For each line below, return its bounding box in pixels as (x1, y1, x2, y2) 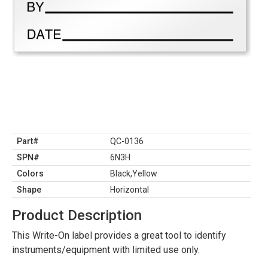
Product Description (12, 207, 142, 224)
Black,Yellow (110, 169, 157, 178)
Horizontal (110, 185, 149, 194)
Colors (17, 169, 44, 178)
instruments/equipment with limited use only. (12, 244, 200, 255)
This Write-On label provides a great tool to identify (12, 230, 226, 241)
